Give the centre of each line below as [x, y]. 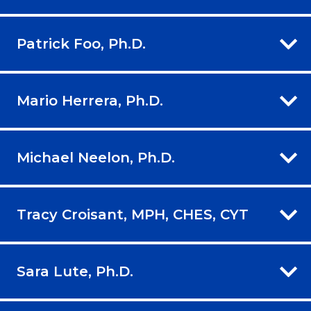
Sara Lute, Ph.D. [75, 272]
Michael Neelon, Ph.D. [96, 158]
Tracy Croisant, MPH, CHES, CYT [133, 215]
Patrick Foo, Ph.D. [81, 44]
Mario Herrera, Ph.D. [90, 101]
